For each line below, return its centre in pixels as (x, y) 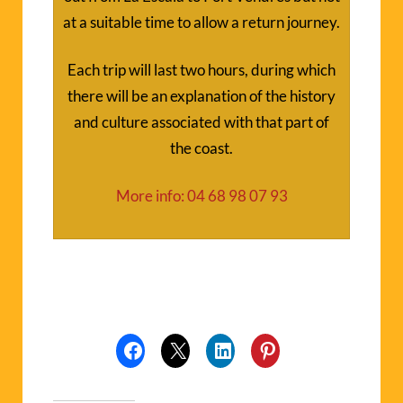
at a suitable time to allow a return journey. (201, 22)
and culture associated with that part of (201, 121)
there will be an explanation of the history (201, 95)
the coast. (201, 148)
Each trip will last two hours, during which (201, 69)
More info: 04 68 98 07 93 (201, 195)
